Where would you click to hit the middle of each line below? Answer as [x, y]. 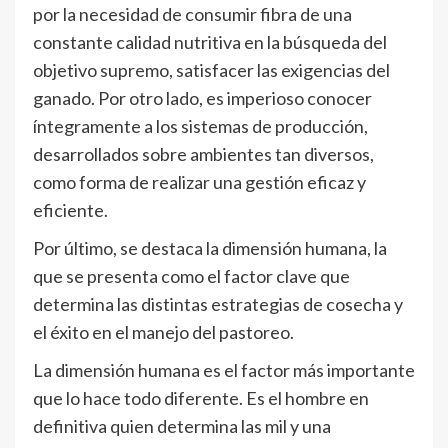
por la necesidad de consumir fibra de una [192, 14]
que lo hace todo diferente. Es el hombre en [201, 398]
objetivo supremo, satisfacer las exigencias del [211, 70]
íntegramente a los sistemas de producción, [200, 126]
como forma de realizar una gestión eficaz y [199, 182]
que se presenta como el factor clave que [191, 276]
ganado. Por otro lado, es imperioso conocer [202, 98]
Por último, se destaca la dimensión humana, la [210, 248]
